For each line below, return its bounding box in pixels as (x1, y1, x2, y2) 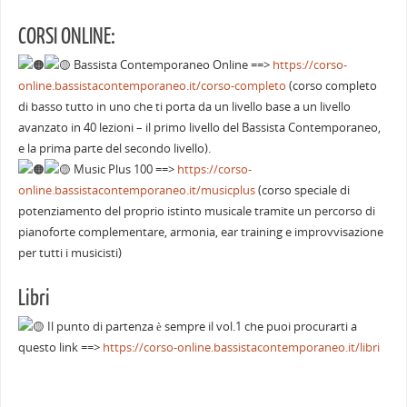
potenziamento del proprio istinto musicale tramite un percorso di (17, 203, 375, 219)
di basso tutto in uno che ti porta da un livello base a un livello (17, 98, 351, 114)
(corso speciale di (254, 182, 350, 198)
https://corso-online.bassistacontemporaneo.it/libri (102, 339, 380, 355)
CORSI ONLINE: (17, 24, 115, 49)
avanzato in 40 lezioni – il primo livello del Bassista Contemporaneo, (17, 119, 381, 135)
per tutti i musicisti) (17, 244, 122, 261)
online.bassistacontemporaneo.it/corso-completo (17, 77, 286, 94)
